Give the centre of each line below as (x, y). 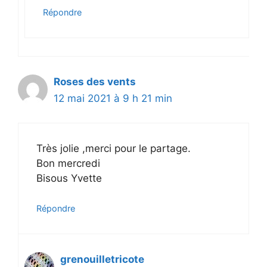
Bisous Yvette (69, 178)
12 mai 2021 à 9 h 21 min (113, 99)
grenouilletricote (102, 260)
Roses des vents (95, 82)
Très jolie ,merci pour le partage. (114, 148)
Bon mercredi (68, 163)
